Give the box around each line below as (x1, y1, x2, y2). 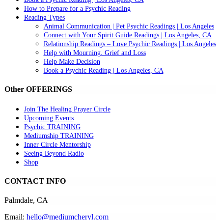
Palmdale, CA (4, 196, 48, 205)
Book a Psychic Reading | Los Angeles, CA (43, 67, 164, 75)
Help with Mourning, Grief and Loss (43, 49, 146, 57)
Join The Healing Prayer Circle (24, 105, 110, 113)
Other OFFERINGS (4, 85, 72, 94)
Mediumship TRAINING (24, 132, 94, 139)
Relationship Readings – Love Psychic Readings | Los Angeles (43, 40, 216, 48)
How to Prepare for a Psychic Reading (24, 5, 131, 13)
